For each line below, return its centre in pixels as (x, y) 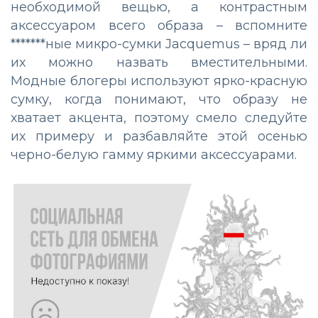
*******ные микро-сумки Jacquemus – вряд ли (159, 44)
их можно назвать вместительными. (159, 62)
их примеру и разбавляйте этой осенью (159, 136)
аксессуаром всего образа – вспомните (159, 25)
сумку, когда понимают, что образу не (159, 99)
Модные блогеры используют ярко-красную (159, 81)
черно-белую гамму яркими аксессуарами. (154, 154)
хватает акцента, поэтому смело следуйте (159, 117)
